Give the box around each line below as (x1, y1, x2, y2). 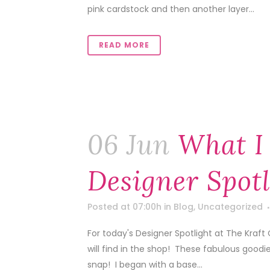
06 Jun (87, 128, 170, 162)
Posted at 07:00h (87, 201, 162, 213)
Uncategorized (198, 201, 263, 213)
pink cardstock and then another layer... (87, 3, 254, 15)
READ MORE (99, 40, 149, 50)
